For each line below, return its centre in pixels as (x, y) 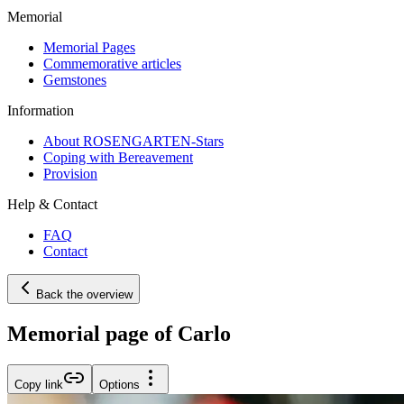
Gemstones (75, 79)
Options (119, 384)
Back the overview (84, 294)
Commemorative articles (112, 63)
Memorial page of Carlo (119, 333)
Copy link (39, 384)
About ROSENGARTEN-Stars (133, 141)
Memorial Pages (89, 47)
